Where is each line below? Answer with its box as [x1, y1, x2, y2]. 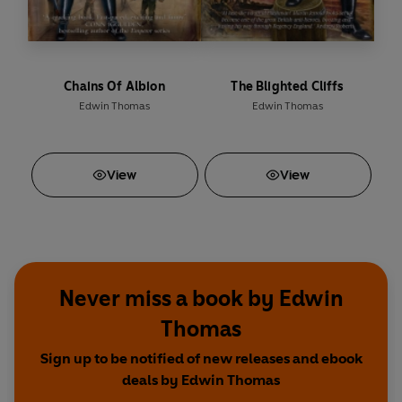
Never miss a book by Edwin [58, 285, 344, 312]
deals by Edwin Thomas [122, 371, 280, 389]
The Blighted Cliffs [231, 79, 345, 95]
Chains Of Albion [64, 79, 165, 95]
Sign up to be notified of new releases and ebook [39, 350, 363, 368]
